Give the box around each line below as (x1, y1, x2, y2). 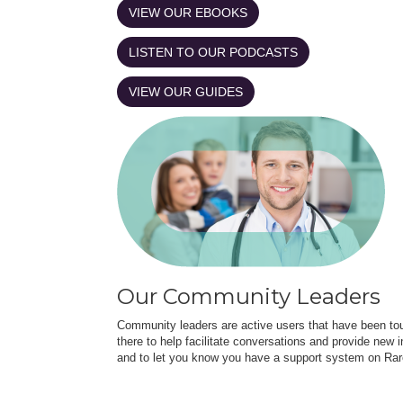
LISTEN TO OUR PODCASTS (129, 44, 298, 59)
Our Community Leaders (117, 282, 381, 309)
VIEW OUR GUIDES (129, 84, 243, 99)
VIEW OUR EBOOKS (129, 4, 247, 20)
